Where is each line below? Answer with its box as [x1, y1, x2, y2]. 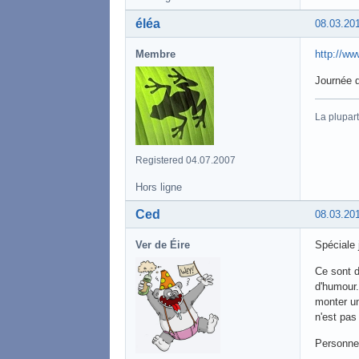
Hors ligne [135, 180, 182, 193]
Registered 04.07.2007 [135, 154, 236, 166]
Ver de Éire [135, 238, 190, 251]
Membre [135, 47, 175, 60]
